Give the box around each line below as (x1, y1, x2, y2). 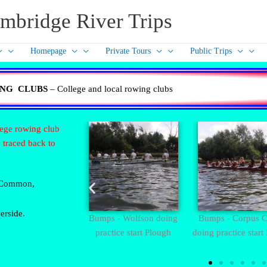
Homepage (30, 46, 66, 55)
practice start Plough (95, 228, 172, 237)
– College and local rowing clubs (47, 84, 173, 94)
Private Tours (105, 46, 151, 55)
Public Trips (190, 46, 232, 55)
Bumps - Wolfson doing (89, 213, 178, 223)
